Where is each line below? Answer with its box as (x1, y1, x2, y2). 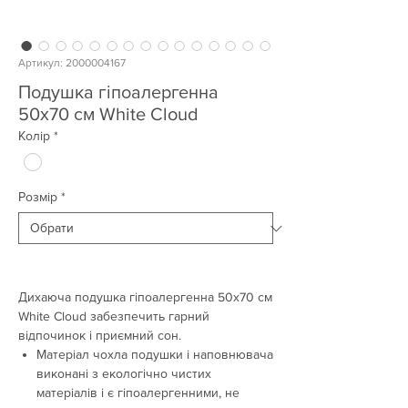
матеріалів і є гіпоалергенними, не (36, 385, 240, 401)
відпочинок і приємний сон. (18, 328, 181, 343)
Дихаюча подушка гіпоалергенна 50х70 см (18, 290, 272, 305)
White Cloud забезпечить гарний (18, 309, 209, 324)
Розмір (18, 189, 57, 205)
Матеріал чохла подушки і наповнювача (36, 347, 273, 362)
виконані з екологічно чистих (36, 366, 211, 382)
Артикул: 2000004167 (18, 56, 126, 69)
